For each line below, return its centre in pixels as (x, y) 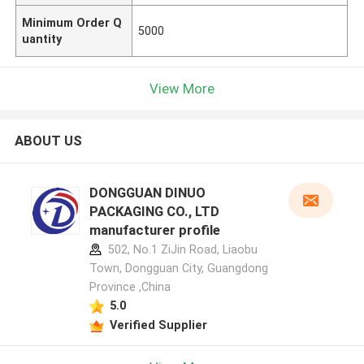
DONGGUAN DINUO (147, 193)
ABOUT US (48, 141)
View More (182, 88)
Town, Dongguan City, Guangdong (178, 269)
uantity (42, 39)
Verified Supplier (158, 325)
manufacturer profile (154, 230)
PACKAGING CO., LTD (154, 212)
